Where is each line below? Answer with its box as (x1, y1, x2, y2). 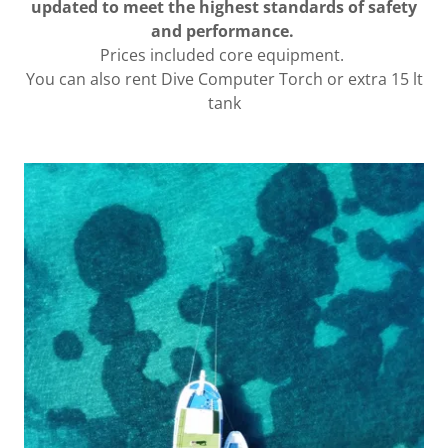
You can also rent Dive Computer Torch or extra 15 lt (25, 67, 423, 90)
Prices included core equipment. (100, 43, 348, 66)
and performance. (150, 19, 298, 42)
